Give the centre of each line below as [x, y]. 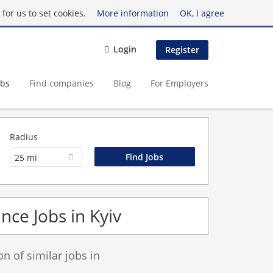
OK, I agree [202, 13]
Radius [24, 137]
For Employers [179, 83]
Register [182, 50]
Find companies [62, 83]
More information [133, 13]
